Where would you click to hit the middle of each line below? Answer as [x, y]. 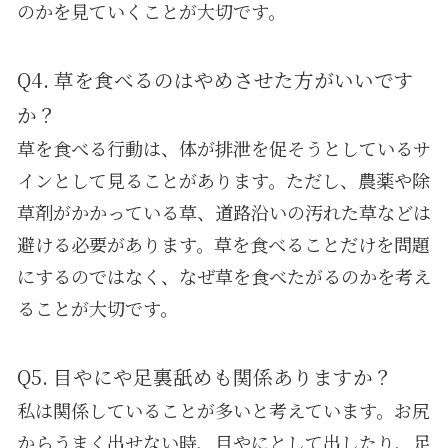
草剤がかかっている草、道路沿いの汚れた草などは [223, 211]
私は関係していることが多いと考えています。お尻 [223, 409]
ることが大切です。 [97, 307]
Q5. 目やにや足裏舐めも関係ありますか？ [204, 376]
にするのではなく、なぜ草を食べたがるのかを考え [223, 275]
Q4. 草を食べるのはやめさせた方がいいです [215, 79]
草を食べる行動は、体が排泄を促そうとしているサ [223, 147]
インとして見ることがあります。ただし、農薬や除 [223, 179]
